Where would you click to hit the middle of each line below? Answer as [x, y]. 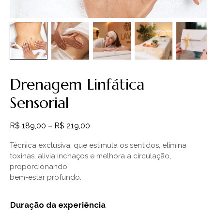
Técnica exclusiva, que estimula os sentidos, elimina [98, 145]
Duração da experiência [58, 205]
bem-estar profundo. [46, 177]
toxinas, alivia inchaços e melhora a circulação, [90, 156]
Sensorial [39, 103]
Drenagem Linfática [77, 84]
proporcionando [39, 167]
